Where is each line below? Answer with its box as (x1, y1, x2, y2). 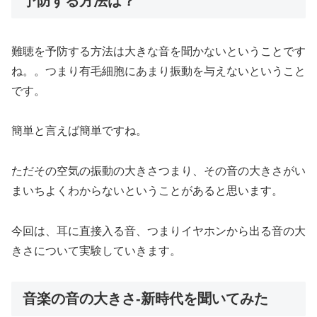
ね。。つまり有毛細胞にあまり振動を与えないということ (11, 64, 306, 77)
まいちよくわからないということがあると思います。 (11, 185, 283, 197)
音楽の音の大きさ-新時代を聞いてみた (23, 290, 268, 306)
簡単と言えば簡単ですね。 (11, 125, 147, 137)
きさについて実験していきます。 (11, 244, 181, 257)
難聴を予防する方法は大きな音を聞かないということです (11, 45, 306, 57)
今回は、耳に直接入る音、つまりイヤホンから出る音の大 (11, 224, 306, 237)
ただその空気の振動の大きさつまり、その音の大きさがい (11, 165, 306, 178)
